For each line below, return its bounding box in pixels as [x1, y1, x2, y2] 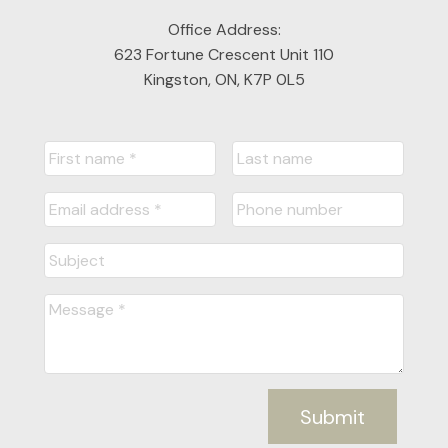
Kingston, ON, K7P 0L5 [143, 68, 305, 90]
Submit [300, 403, 366, 430]
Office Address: [167, 18, 281, 40]
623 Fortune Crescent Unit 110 [114, 43, 334, 65]
